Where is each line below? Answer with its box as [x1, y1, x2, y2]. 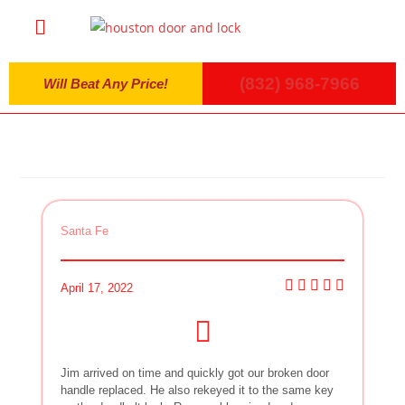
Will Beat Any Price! [43, 76, 168, 92]
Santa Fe [61, 224, 109, 239]
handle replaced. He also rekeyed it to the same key [61, 383, 334, 398]
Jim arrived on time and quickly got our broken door [61, 366, 330, 381]
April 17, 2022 [61, 281, 134, 296]
